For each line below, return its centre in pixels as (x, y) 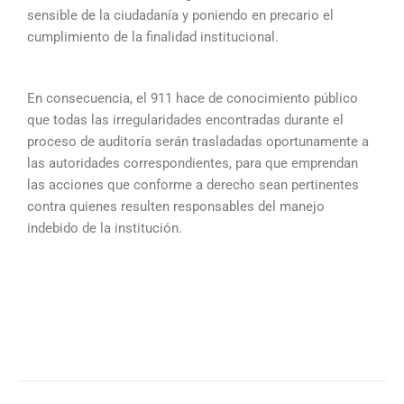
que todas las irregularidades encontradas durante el (185, 119)
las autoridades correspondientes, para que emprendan (193, 163)
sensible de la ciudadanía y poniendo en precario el (180, 16)
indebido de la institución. (105, 228)
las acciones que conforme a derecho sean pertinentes (193, 184)
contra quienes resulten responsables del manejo (176, 206)
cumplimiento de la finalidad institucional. (153, 37)
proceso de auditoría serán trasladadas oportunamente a (198, 141)
